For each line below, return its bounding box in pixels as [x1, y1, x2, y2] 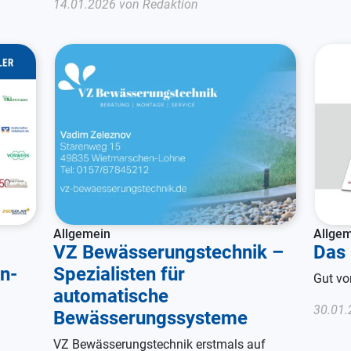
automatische [53, 284, 168, 307]
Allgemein [53, 226, 110, 241]
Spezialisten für [53, 262, 185, 285]
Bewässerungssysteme [53, 306, 248, 329]
